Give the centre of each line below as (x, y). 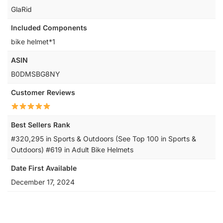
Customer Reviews (43, 92)
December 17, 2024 (43, 182)
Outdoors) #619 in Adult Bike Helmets (72, 150)
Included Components (49, 28)
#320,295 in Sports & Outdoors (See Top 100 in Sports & (104, 139)
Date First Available (44, 168)
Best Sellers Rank (41, 125)
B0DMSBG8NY (36, 74)
